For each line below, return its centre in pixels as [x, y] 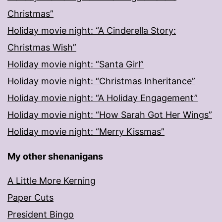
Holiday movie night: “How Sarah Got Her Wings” [110, 115]
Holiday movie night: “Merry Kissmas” [86, 132]
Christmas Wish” [42, 48]
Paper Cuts [30, 198]
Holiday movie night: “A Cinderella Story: [92, 31]
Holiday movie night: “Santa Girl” [76, 64]
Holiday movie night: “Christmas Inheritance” [101, 81]
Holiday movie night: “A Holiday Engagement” [103, 98]
